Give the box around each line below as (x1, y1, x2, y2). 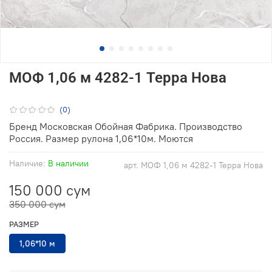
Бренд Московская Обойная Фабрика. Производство (9, 120, 242, 132)
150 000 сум (9, 180, 90, 199)
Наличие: (9, 157, 46, 169)
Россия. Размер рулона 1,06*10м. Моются (9, 132, 193, 144)
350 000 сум (9, 197, 66, 210)
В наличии (48, 157, 89, 169)
